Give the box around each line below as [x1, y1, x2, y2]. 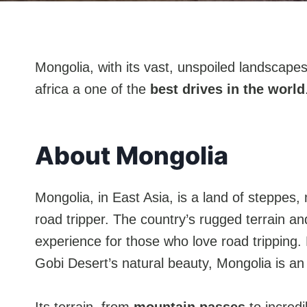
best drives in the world [150, 82, 305, 97]
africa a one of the [35, 82, 150, 97]
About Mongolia [35, 140, 228, 171]
